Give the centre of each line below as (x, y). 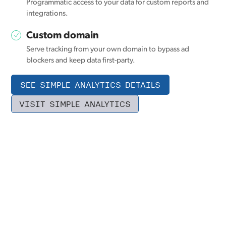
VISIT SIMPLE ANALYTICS (75, 104)
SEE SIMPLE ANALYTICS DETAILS (91, 84)
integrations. (47, 14)
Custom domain (63, 36)
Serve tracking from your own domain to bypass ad (108, 50)
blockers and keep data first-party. (81, 61)
